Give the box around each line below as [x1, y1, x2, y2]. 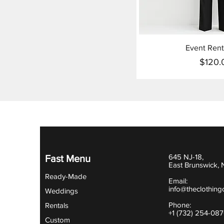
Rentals [45, 201, 68, 209]
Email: [168, 176, 187, 185]
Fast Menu [45, 153, 90, 164]
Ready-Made [45, 172, 86, 180]
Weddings [45, 186, 78, 195]
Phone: [168, 200, 193, 209]
